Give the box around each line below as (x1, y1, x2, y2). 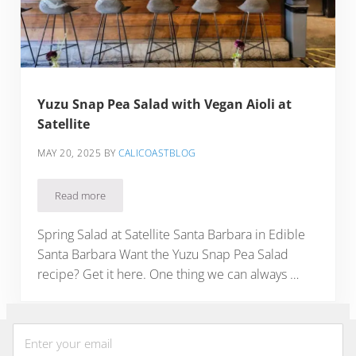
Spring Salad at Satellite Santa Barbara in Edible (37, 225, 306, 243)
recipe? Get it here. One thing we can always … (37, 265, 300, 283)
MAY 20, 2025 (37, 146, 102, 161)
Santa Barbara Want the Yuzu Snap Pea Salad (37, 245, 289, 263)
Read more (55, 188, 106, 203)
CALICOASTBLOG (118, 146, 196, 161)
